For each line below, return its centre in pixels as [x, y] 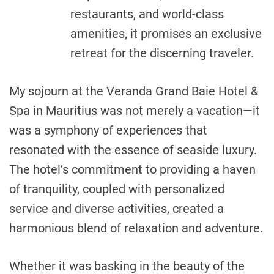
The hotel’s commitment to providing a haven [132, 170]
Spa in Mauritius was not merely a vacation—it [135, 111]
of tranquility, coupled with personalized [117, 189]
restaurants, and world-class [147, 14]
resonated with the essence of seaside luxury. [133, 150]
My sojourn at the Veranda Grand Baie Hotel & [134, 91]
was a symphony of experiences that [108, 131]
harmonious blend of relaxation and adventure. [136, 228]
